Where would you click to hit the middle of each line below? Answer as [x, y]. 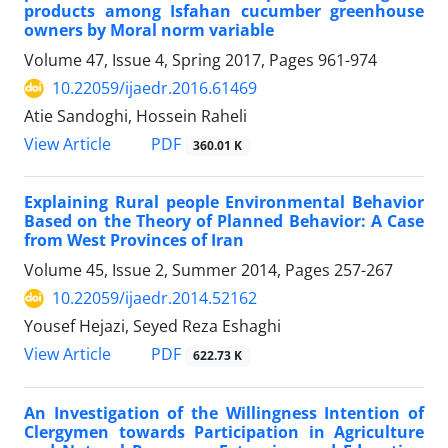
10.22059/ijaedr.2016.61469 [154, 88]
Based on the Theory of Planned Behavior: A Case [224, 221]
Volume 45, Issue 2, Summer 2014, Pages [179, 270]
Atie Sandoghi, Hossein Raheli [135, 116]
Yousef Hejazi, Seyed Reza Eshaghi [152, 326]
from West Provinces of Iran [134, 240]
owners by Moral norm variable [149, 30]
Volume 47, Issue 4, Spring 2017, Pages [171, 60]
